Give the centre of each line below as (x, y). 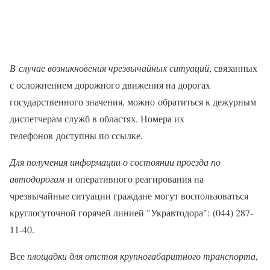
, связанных (233, 68)
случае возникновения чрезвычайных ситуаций (114, 68)
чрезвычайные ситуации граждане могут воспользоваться (129, 196)
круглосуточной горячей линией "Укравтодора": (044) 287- (131, 213)
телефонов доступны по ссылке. (78, 136)
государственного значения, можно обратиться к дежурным (133, 102)
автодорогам (37, 179)
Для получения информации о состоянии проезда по (115, 162)
